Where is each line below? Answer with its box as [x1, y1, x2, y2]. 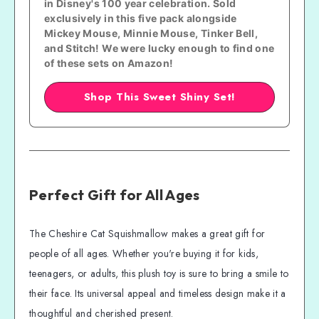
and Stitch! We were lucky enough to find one [44, 41, 275, 54]
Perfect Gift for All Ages [29, 186, 200, 204]
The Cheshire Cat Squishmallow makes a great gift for [29, 226, 266, 241]
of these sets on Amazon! [44, 56, 174, 69]
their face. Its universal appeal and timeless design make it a [29, 286, 286, 300]
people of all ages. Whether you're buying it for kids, [29, 246, 258, 261]
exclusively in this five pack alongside [44, 11, 237, 24]
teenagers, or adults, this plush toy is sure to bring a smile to [29, 266, 289, 281]
